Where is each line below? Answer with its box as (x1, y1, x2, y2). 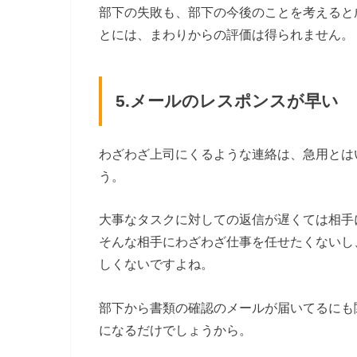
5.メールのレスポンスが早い (116, 91, 339, 111)
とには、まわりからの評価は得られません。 (99, 27, 354, 42)
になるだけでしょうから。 (99, 322, 252, 337)
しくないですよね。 (99, 257, 214, 272)
